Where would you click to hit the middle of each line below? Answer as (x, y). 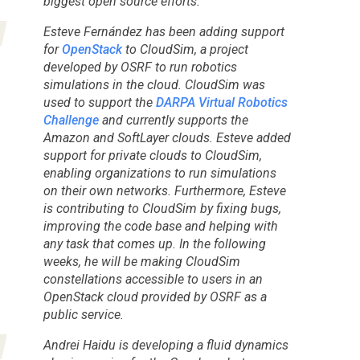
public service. (85, 315)
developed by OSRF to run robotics (140, 67)
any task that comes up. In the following (154, 244)
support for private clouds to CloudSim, (152, 156)
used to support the (99, 103)
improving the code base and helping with (160, 227)
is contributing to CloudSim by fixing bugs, (162, 209)
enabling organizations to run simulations (160, 174)
